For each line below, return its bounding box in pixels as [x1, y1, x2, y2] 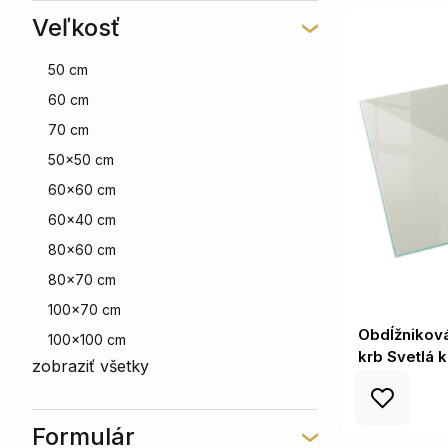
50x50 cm [48, 151, 114, 168]
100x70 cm [48, 301, 121, 318]
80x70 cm [48, 271, 116, 288]
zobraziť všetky [32, 356, 149, 376]
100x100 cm [48, 331, 126, 348]
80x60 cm [48, 241, 116, 258]
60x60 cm [48, 181, 116, 198]
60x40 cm [48, 211, 116, 228]
